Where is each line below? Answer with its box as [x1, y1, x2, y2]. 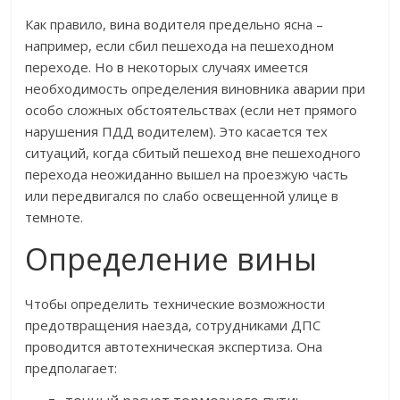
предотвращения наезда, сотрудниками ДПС [25, 316, 321, 335]
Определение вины [25, 238, 318, 280]
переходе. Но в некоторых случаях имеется [25, 58, 309, 77]
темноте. [25, 208, 84, 227]
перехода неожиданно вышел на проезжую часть [25, 165, 349, 184]
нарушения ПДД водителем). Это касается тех [25, 122, 329, 141]
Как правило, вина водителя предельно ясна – [25, 15, 324, 34]
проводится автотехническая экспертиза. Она [25, 337, 323, 356]
